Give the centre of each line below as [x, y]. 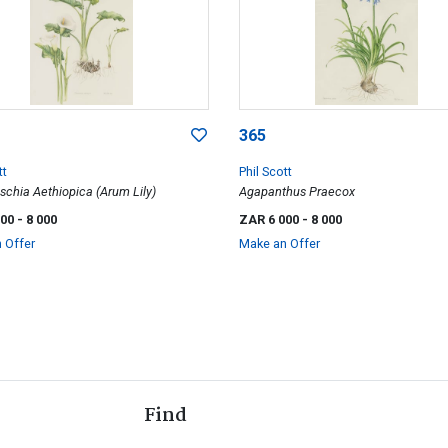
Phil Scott [265, 171]
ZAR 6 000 [270, 219]
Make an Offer [279, 243]
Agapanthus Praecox [296, 191]
